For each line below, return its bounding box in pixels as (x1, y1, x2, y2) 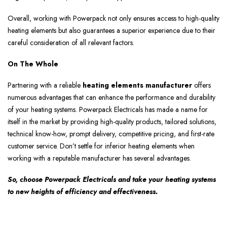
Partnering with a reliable (8, 80, 83, 91)
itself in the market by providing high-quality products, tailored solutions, (8, 117, 216, 127)
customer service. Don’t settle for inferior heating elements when (8, 141, 195, 152)
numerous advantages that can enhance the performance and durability (8, 92, 215, 103)
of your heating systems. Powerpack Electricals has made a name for (8, 104, 208, 115)
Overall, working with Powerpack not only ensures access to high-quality (8, 13, 219, 24)
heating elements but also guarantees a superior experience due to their (8, 25, 215, 36)
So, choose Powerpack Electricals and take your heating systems (8, 174, 216, 185)
